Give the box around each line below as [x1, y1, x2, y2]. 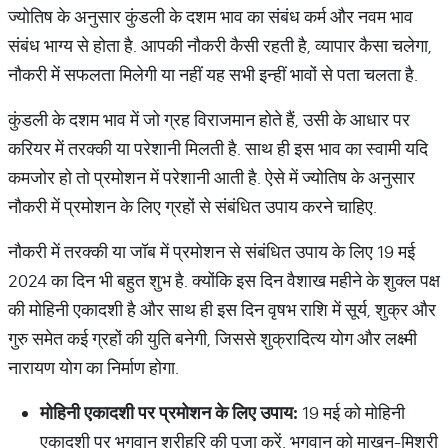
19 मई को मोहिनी [298, 401, 405, 424]
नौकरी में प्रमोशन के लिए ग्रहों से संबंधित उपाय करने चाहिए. [8, 195, 377, 218]
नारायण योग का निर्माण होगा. [8, 356, 179, 379]
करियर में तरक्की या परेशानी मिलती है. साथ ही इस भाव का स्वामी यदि [8, 137, 428, 160]
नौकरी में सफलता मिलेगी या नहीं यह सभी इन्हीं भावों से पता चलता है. [8, 63, 418, 86]
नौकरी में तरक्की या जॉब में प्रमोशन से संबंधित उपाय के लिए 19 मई [8, 240, 415, 263]
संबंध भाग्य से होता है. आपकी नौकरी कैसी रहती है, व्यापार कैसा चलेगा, [8, 34, 432, 57]
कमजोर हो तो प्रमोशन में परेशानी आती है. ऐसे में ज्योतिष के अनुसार [8, 166, 415, 189]
